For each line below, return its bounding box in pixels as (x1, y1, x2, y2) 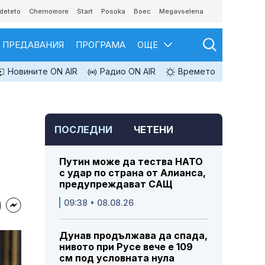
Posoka (101, 7, 125, 15)
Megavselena (159, 7, 203, 15)
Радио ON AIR (98, 66, 156, 76)
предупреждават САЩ (59, 178, 173, 190)
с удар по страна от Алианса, (59, 167, 206, 179)
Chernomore (29, 7, 69, 15)
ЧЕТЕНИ (134, 124, 173, 136)
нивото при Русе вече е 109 (59, 241, 193, 253)
